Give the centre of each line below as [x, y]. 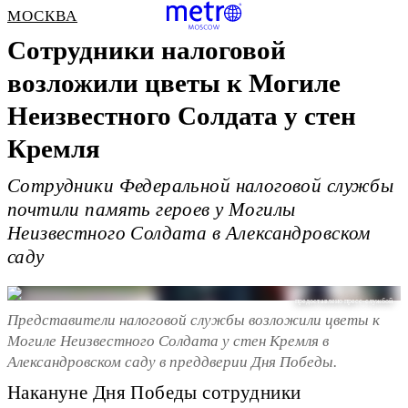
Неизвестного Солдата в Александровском [189, 234]
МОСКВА [43, 16]
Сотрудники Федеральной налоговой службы [201, 186]
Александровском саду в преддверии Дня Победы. [172, 362]
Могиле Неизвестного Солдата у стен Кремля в [168, 341]
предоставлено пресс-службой [344, 301]
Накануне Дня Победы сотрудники [154, 393]
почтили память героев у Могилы [152, 210]
